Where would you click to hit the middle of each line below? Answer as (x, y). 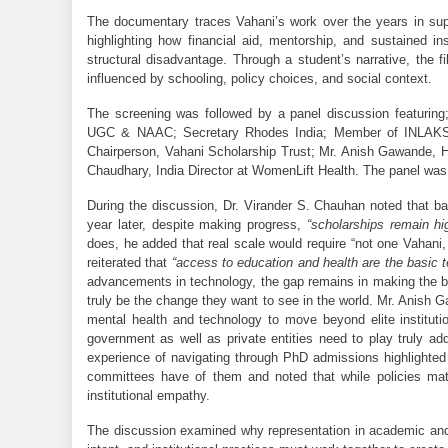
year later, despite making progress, (197, 224)
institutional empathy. (150, 395)
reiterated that (129, 262)
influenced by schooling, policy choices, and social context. (259, 78)
